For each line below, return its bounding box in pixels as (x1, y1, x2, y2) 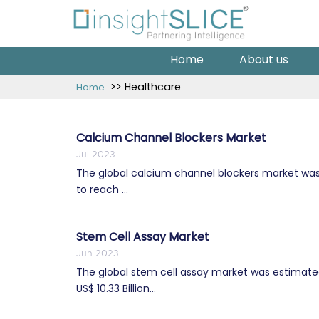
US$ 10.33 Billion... (76, 281, 156, 296)
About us (239, 51, 288, 68)
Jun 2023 (76, 249, 118, 258)
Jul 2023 (76, 150, 115, 159)
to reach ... (76, 182, 128, 197)
